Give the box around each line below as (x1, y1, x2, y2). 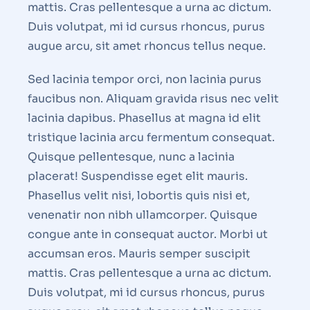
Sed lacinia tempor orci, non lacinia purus (28, 72, 262, 87)
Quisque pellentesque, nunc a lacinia (28, 149, 235, 165)
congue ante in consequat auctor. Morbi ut (28, 227, 268, 242)
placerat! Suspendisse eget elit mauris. (28, 169, 248, 184)
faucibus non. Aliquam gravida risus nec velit (28, 91, 279, 107)
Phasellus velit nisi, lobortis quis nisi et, (28, 188, 250, 203)
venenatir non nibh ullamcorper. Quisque (28, 208, 257, 223)
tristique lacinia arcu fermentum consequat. (28, 130, 275, 145)
